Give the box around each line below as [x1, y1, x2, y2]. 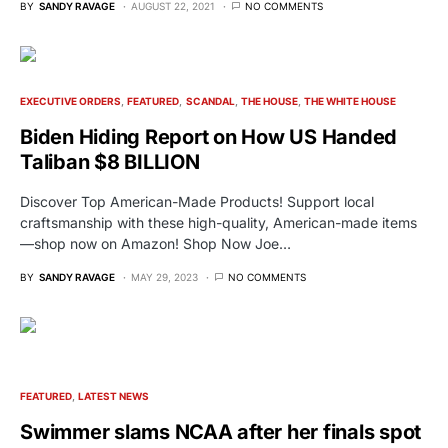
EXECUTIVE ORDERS [20, 95, 121, 108]
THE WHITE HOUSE [304, 95, 396, 108]
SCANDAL [185, 95, 235, 108]
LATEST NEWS [78, 390, 150, 403]
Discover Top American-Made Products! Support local [20, 193, 374, 211]
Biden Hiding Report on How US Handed [20, 125, 397, 150]
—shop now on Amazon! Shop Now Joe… [20, 235, 291, 253]
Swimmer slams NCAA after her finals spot [20, 420, 421, 445]
